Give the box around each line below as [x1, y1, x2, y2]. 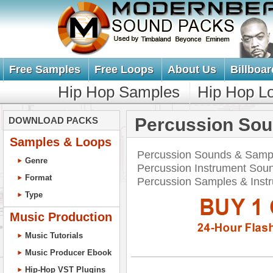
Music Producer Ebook [25, 248, 112, 257]
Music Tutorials [25, 231, 83, 240]
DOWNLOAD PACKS [9, 115, 98, 126]
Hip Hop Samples [57, 83, 180, 101]
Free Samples [9, 63, 80, 76]
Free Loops [94, 63, 154, 76]
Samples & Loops [10, 135, 112, 149]
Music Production [10, 210, 112, 224]
